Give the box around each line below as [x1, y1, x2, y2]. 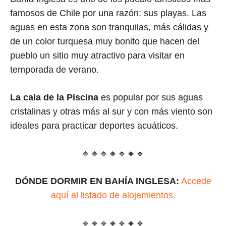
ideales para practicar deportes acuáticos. [10, 120, 178, 131]
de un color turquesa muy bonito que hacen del [10, 36, 199, 46]
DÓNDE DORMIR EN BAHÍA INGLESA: [15, 176, 179, 186]
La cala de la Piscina [10, 92, 98, 102]
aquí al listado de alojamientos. [50, 190, 176, 200]
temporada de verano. [10, 64, 99, 75]
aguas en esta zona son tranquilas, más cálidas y [10, 22, 208, 32]
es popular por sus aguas [98, 92, 203, 102]
